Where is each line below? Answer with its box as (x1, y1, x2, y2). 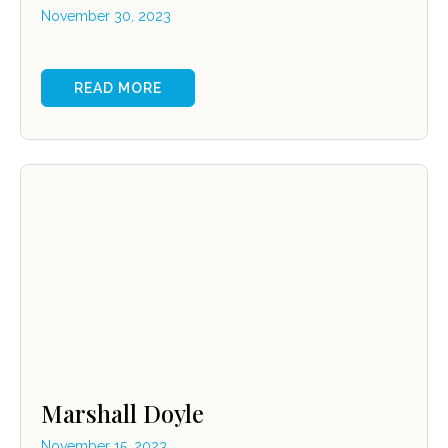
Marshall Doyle (41, 397, 204, 430)
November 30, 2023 (41, 8, 171, 25)
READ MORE (74, 80, 162, 97)
